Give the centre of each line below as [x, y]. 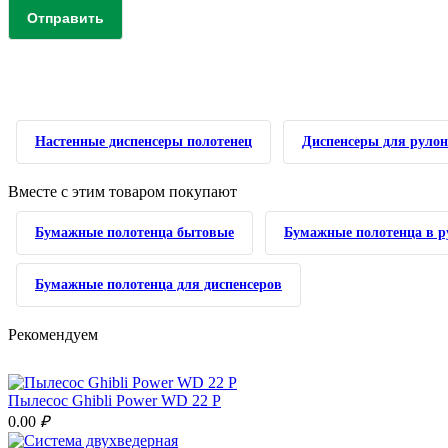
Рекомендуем [53, 334]
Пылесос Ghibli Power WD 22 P [114, 400]
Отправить [65, 18]
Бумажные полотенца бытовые [134, 232]
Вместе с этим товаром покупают [122, 191]
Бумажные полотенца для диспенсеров [158, 284]
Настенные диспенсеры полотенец [143, 141]
